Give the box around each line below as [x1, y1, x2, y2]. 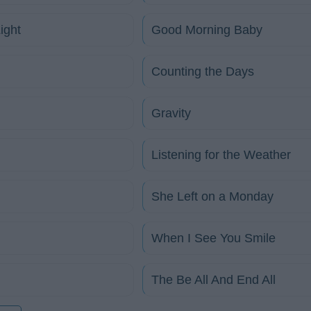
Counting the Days [151, 65, 254, 78]
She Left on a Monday [151, 190, 274, 203]
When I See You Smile [151, 231, 276, 245]
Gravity [151, 106, 191, 120]
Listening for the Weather [151, 148, 291, 162]
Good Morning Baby [151, 23, 262, 37]
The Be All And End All [151, 273, 276, 287]
